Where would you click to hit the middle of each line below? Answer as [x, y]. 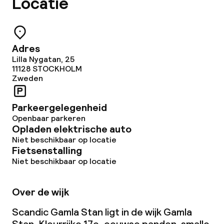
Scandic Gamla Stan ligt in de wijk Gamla [102, 212]
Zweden [27, 78]
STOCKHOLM [57, 69]
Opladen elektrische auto [72, 129]
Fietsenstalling [47, 150]
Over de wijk [40, 192]
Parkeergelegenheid [59, 107]
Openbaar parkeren [49, 118]
